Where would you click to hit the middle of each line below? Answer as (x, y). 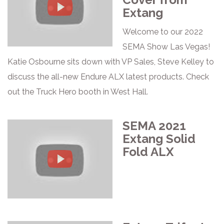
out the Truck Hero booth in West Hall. (78, 92)
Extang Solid (159, 139)
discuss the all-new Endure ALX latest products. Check (108, 77)
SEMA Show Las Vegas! (166, 47)
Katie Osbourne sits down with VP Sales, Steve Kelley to (111, 62)
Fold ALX (148, 152)
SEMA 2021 (154, 126)
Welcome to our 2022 (163, 32)
